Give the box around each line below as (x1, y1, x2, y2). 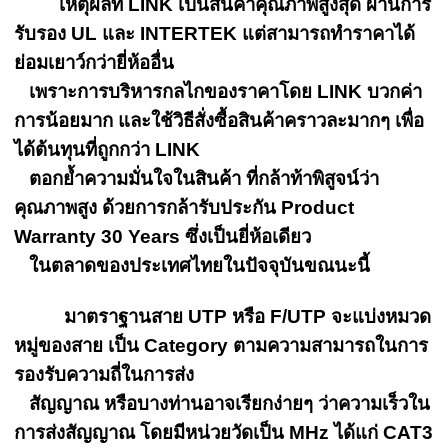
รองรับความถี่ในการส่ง (14, 364, 195, 385)
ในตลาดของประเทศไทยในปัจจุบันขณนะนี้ (14, 255, 371, 276)
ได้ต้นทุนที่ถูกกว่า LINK (14, 139, 201, 160)
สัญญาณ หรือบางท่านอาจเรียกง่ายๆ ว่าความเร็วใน (14, 393, 431, 414)
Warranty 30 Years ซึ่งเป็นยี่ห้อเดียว (14, 226, 312, 247)
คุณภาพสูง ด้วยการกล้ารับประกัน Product (14, 197, 355, 218)
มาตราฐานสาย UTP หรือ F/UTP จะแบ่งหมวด (14, 306, 432, 327)
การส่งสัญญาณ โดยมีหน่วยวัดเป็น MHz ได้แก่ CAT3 (14, 422, 434, 443)
